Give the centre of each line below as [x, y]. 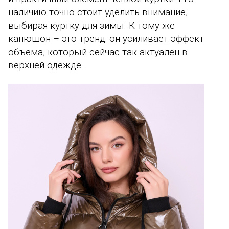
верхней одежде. [46, 66]
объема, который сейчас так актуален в [98, 52]
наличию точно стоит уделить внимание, [98, 13]
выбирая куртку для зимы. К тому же [91, 26]
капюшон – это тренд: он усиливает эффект [106, 39]
